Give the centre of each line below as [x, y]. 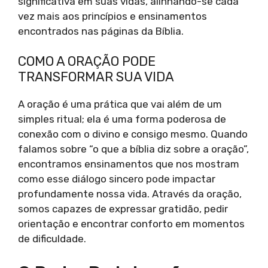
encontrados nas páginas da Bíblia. [101, 31]
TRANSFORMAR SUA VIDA [96, 77]
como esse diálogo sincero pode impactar [117, 179]
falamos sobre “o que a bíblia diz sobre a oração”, [133, 149]
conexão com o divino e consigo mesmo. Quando [133, 134]
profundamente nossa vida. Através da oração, [130, 194]
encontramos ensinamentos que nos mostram [129, 164]
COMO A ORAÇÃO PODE [87, 62]
